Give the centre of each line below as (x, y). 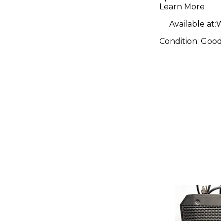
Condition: (180, 41)
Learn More (182, 7)
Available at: (193, 24)
